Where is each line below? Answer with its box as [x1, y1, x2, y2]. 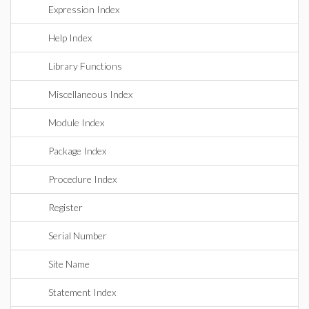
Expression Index [48, 3, 119, 15]
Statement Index [48, 286, 116, 298]
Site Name [48, 258, 90, 270]
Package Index [48, 145, 106, 157]
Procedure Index [48, 173, 117, 185]
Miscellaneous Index [48, 88, 132, 100]
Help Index [48, 32, 92, 43]
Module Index [48, 117, 104, 128]
